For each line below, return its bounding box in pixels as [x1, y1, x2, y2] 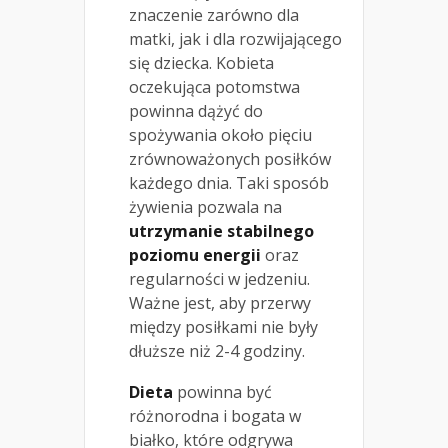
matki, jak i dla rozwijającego [129, 28, 342, 51]
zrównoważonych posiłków [129, 148, 331, 171]
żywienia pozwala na [129, 196, 282, 219]
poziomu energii [129, 244, 261, 267]
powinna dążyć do [129, 100, 263, 123]
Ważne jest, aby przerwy [129, 292, 311, 315]
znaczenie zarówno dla [129, 4, 299, 27]
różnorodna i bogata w [129, 405, 301, 428]
